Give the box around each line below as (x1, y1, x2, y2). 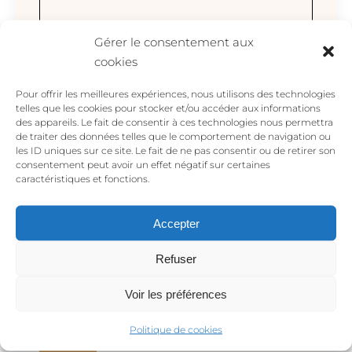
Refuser (156, 251, 196, 265)
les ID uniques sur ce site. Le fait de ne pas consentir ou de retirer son (16, 144, 335, 156)
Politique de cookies (130, 323, 222, 335)
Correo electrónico (39, 240, 130, 252)
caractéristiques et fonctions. (16, 172, 149, 185)
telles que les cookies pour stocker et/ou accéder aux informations (16, 101, 321, 114)
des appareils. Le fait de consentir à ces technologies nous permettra (16, 115, 333, 128)
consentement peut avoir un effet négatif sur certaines (16, 158, 270, 170)
